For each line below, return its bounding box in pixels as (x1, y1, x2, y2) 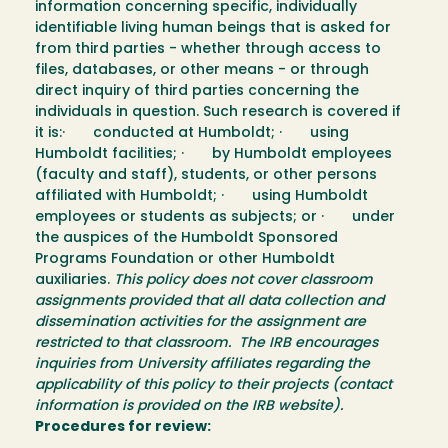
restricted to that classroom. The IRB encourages (35, 336, 378, 352)
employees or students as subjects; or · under (35, 210, 395, 226)
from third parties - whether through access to (35, 42, 381, 58)
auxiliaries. (35, 273, 114, 289)
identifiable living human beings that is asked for (35, 21, 391, 37)
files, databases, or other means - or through (35, 63, 369, 79)
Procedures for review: (35, 420, 211, 436)
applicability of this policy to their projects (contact (35, 378, 392, 394)
